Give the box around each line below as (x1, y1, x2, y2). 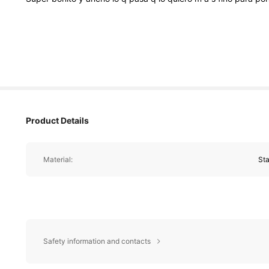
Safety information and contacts (43, 237, 151, 246)
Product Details (26, 115, 89, 126)
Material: (43, 154, 73, 164)
